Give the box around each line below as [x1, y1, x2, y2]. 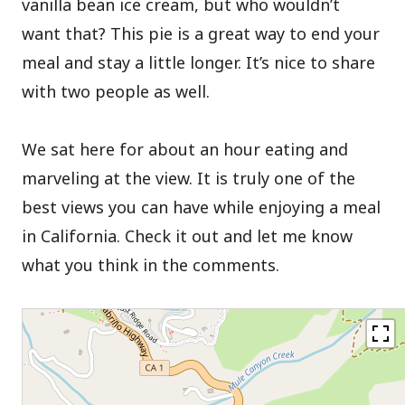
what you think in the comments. [22, 253, 280, 276]
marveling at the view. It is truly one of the [22, 166, 356, 189]
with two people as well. [22, 80, 211, 102]
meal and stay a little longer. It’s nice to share [22, 51, 376, 73]
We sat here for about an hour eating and [22, 137, 349, 160]
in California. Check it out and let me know [22, 224, 353, 247]
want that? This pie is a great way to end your [22, 22, 381, 44]
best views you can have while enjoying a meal [22, 195, 381, 218]
